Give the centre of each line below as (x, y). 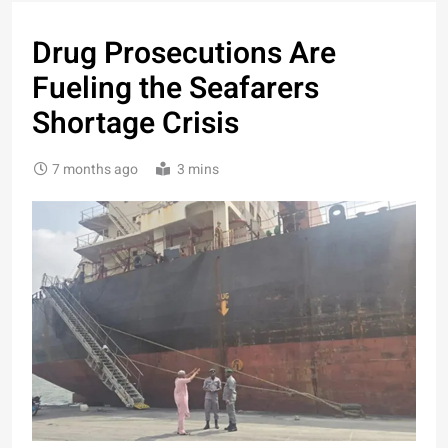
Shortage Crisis (135, 124)
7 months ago (95, 170)
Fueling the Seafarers (175, 89)
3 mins (198, 170)
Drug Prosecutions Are (184, 54)
